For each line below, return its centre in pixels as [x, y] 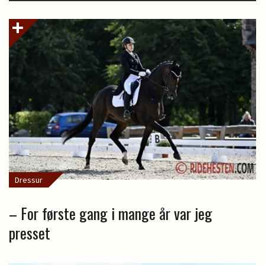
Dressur [29, 180]
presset [30, 232]
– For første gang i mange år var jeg [111, 213]
